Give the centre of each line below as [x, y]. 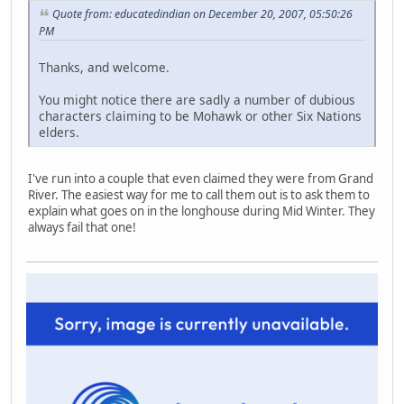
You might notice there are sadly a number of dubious [197, 99]
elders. [59, 132]
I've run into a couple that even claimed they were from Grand [201, 178]
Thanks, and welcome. [104, 67]
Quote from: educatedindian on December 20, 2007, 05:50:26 [202, 14]
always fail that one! [82, 227]
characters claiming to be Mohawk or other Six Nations [200, 115]
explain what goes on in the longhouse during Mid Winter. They [202, 211]
